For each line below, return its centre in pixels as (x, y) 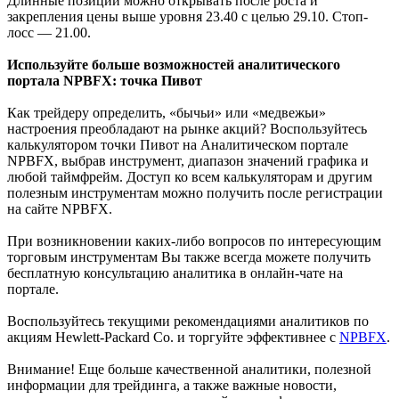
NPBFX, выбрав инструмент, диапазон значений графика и (188, 161)
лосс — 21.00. (49, 33)
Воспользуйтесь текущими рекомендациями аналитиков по (188, 322)
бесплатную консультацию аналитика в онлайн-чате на (175, 273)
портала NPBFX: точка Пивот (105, 81)
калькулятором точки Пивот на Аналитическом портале (178, 145)
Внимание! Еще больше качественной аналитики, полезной (189, 370)
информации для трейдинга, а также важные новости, (172, 386)
